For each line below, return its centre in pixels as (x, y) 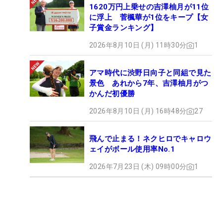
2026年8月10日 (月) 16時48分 (138, 111)
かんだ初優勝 (112, 94)
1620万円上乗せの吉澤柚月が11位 (149, 7)
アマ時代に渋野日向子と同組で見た (150, 73)
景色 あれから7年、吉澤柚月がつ (149, 83)
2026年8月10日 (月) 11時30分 (138, 45)
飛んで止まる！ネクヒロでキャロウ (150, 139)
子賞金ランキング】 (124, 28)
